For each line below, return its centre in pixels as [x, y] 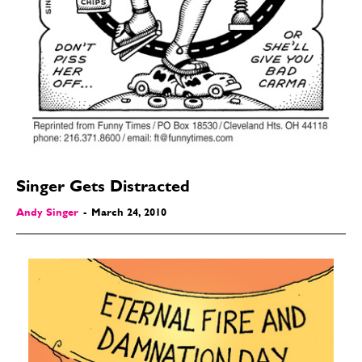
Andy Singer [47, 213]
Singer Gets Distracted [103, 188]
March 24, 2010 [129, 213]
